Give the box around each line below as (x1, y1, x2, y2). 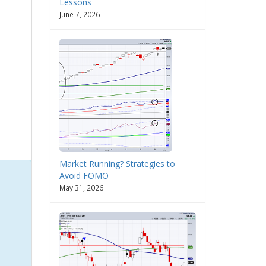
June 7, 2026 (59, 9, 100, 19)
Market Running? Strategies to (59, 157, 175, 169)
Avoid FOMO (59, 169, 109, 181)
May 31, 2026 (59, 182, 103, 192)
